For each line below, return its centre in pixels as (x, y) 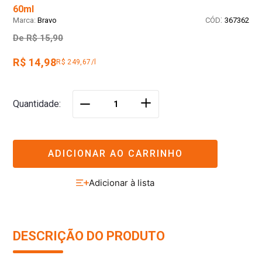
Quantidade (36, 104)
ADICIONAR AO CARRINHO (115, 153)
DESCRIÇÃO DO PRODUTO (89, 236)
